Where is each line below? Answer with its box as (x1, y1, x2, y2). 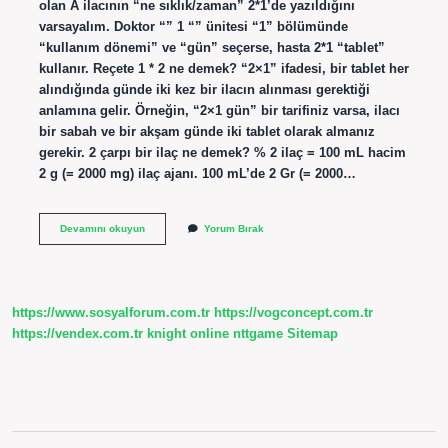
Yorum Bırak (203, 222, 264, 234)
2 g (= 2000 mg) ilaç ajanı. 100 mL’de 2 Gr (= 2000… (38, 165, 356, 181)
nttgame (233, 326, 283, 342)
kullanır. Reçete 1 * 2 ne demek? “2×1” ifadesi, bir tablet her (38, 60, 409, 76)
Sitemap (287, 326, 338, 342)
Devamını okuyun (59, 222, 145, 234)
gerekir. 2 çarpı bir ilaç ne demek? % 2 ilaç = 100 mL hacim (38, 144, 406, 160)
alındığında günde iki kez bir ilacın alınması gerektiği (38, 81, 370, 97)
